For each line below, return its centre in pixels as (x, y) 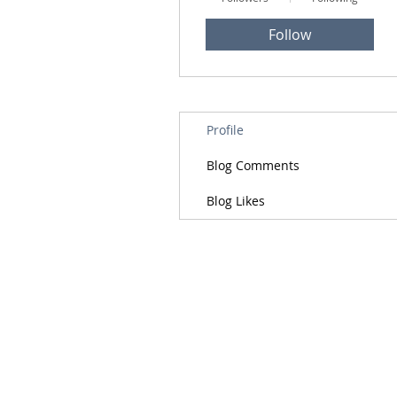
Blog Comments (253, 166)
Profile (225, 130)
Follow (290, 35)
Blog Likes (236, 201)
